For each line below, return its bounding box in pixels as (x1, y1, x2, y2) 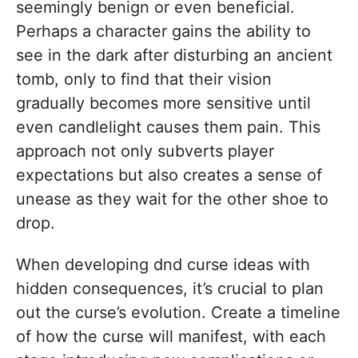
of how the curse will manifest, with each (16, 327, 326, 347)
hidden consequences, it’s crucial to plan (16, 279, 324, 299)
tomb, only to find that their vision (16, 70, 272, 89)
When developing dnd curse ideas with (16, 255, 310, 275)
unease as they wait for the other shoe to (16, 189, 328, 209)
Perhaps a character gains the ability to (16, 22, 311, 42)
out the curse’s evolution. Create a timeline (16, 303, 340, 323)
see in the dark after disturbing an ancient (16, 46, 332, 66)
